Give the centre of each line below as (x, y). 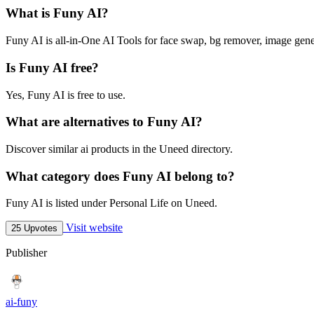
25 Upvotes (34, 228)
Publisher (26, 253)
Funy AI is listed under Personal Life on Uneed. (111, 203)
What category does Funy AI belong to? (120, 176)
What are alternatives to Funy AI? (104, 122)
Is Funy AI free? (52, 67)
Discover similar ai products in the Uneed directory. (119, 149)
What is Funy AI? (57, 13)
